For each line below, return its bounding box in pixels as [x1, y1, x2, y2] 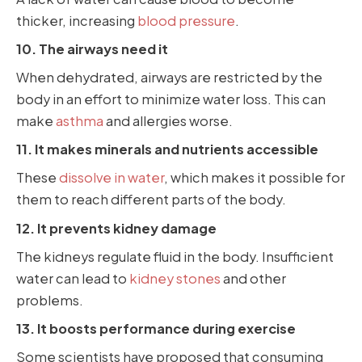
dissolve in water [59, 169, 164, 187]
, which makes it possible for [164, 169, 345, 187]
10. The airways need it [16, 40, 168, 57]
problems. [16, 291, 83, 309]
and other [221, 269, 286, 287]
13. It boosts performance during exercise [16, 320, 296, 338]
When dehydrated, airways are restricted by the [16, 69, 322, 86]
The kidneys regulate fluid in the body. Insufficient [16, 247, 334, 265]
